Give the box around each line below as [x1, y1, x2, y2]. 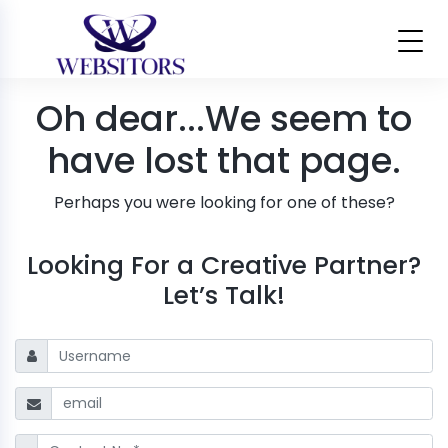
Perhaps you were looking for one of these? [53, 191, 395, 215]
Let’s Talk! [163, 278, 285, 314]
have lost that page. [47, 136, 401, 186]
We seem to [205, 94, 412, 144]
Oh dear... [36, 94, 205, 144]
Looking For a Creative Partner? [27, 248, 421, 284]
